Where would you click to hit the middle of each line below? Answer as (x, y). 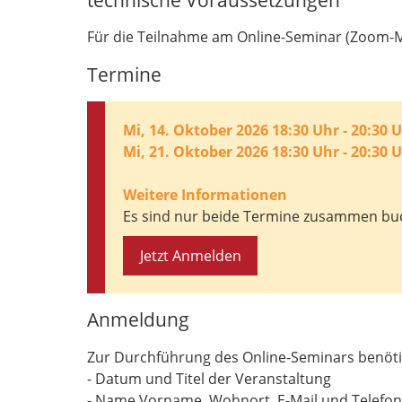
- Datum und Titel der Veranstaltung (209, 379)
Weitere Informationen (205, 194)
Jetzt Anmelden (190, 255)
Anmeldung (138, 319)
